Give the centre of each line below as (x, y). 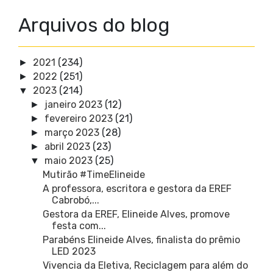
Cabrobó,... (75, 200)
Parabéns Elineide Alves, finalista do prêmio (141, 240)
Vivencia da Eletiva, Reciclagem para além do (145, 266)
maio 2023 (69, 161)
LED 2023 (73, 252)
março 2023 (72, 133)
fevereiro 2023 (79, 119)
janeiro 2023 (74, 105)
